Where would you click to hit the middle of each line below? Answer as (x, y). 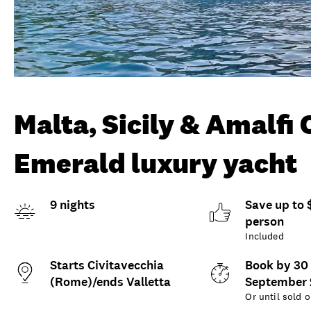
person (265, 221)
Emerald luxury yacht (155, 162)
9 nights (73, 204)
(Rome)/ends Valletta (110, 281)
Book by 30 (277, 265)
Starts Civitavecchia (107, 265)
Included (264, 236)
